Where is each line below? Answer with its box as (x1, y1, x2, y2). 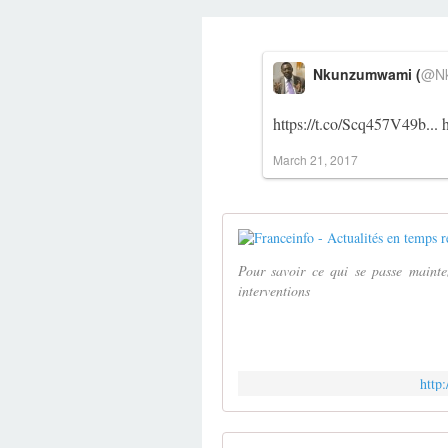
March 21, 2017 (273, 151, 358, 169)
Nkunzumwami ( (313, 64, 421, 85)
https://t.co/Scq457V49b (273, 113, 426, 135)
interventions (238, 281, 310, 301)
